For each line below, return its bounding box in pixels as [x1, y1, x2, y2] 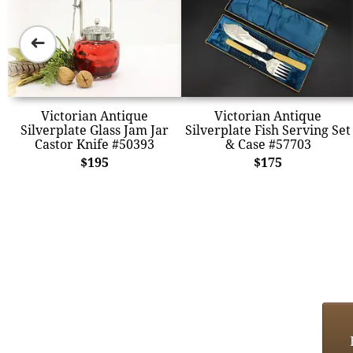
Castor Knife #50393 [35, 135, 154, 153]
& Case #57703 [225, 135, 311, 153]
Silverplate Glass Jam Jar [20, 121, 169, 139]
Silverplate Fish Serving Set [185, 121, 351, 139]
